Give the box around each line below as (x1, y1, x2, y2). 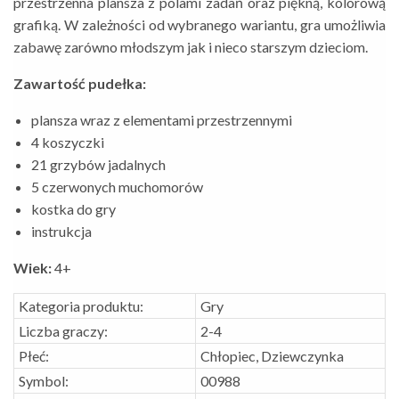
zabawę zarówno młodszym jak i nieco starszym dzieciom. (13, 37, 368, 55)
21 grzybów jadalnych (31, 155, 166, 173)
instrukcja (31, 222, 92, 240)
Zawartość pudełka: (13, 74, 146, 92)
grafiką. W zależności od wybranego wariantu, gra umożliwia (13, 15, 386, 33)
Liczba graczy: (19, 322, 108, 339)
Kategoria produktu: (19, 297, 143, 314)
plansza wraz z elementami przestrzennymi (31, 110, 292, 128)
